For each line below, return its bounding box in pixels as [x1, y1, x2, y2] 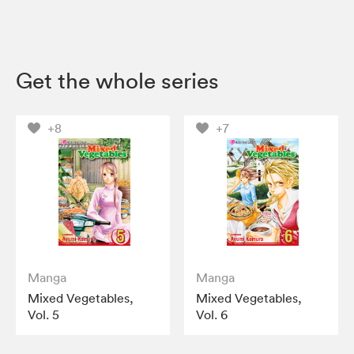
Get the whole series [16, 66, 219, 94]
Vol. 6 [196, 306, 228, 322]
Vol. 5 [28, 306, 59, 322]
